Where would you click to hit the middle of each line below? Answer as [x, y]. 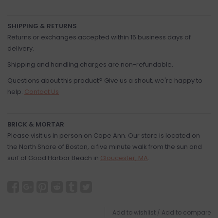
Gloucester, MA [124, 158]
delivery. [21, 48]
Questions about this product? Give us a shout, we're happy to [105, 81]
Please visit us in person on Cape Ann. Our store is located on [104, 136]
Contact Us [42, 92]
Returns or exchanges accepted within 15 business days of [99, 37]
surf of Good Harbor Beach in [54, 158]
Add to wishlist [134, 212]
